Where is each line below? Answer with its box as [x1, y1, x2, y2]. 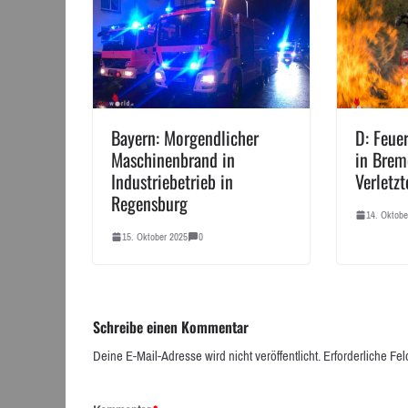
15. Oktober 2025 [122, 227, 188, 246]
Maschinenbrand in [111, 145, 235, 173]
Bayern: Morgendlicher [111, 123, 259, 151]
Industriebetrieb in [111, 167, 233, 195]
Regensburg [111, 189, 188, 217]
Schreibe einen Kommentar [93, 315, 249, 338]
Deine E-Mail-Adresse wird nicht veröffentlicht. [93, 342, 321, 369]
